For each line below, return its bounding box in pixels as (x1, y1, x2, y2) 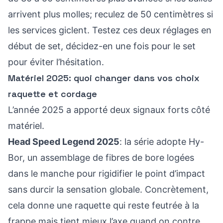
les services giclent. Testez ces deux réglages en (8, 25, 212, 35)
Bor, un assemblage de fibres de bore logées (8, 152, 194, 163)
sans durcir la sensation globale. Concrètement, (8, 184, 209, 195)
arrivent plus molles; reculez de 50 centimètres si (8, 9, 213, 19)
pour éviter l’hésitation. (8, 57, 104, 67)
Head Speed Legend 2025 (8, 136, 119, 147)
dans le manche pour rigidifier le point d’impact (8, 168, 205, 179)
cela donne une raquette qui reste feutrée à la (8, 200, 199, 211)
